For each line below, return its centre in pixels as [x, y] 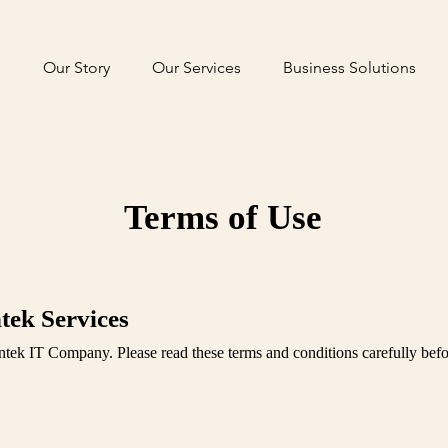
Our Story [76, 67]
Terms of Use [223, 217]
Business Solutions [349, 67]
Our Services [196, 67]
